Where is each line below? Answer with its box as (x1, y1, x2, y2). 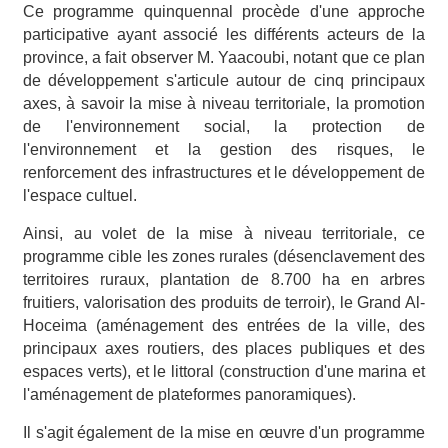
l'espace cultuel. (23, 186, 141, 204)
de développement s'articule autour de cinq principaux (23, 71, 425, 89)
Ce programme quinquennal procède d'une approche (23, 2, 425, 20)
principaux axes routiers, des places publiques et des (23, 339, 425, 357)
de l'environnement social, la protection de (23, 117, 425, 135)
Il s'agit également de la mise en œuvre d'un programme (23, 423, 425, 441)
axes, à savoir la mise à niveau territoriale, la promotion (23, 94, 425, 112)
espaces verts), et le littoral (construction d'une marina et (23, 362, 425, 380)
